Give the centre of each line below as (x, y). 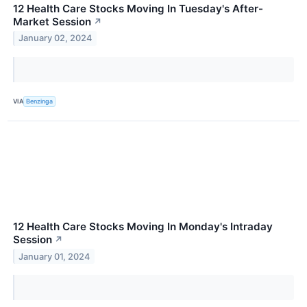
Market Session (52, 21)
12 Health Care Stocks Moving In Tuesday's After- (138, 8)
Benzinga (40, 101)
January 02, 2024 (56, 38)
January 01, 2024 (54, 256)
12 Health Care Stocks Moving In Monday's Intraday (143, 226)
